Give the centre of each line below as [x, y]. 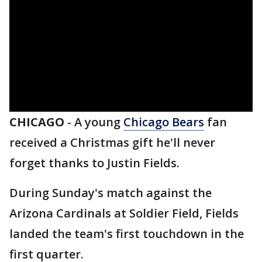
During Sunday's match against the [111, 193]
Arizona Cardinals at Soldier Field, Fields [124, 213]
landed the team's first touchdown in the [127, 234]
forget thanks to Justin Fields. [96, 163]
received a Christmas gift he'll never [112, 142]
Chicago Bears [164, 122]
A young [99, 122]
